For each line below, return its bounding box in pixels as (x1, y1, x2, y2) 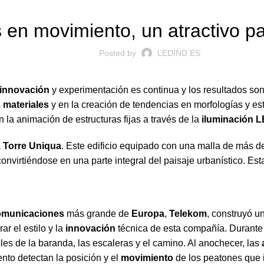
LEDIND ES (157, 48, 200, 58)
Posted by (99, 48, 136, 58)
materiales (3, 100, 49, 110)
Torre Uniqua (3, 141, 61, 151)
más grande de (64, 209, 131, 219)
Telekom (169, 209, 207, 219)
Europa (131, 209, 164, 219)
